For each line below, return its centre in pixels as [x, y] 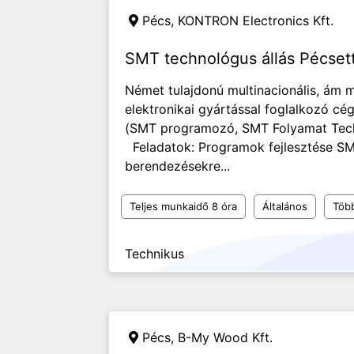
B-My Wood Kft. [225, 337]
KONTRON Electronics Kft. [256, 21]
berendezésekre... [177, 166]
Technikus [154, 254]
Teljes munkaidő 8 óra [183, 206]
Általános [285, 206]
